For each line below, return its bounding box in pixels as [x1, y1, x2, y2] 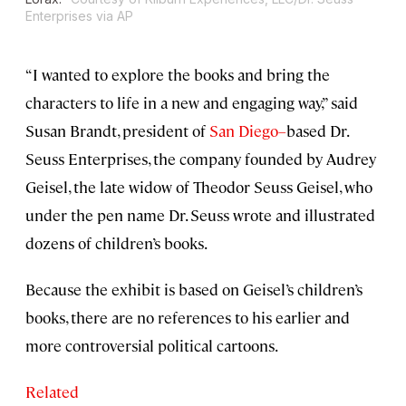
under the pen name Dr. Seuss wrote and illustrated [25, 204, 375, 225]
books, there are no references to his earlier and [25, 306, 350, 327]
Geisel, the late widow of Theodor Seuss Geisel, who [25, 176, 372, 197]
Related [25, 381, 79, 401]
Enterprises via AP [25, 7, 133, 24]
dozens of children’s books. [25, 232, 208, 253]
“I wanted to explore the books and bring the [25, 63, 330, 84]
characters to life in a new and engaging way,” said [25, 92, 358, 112]
